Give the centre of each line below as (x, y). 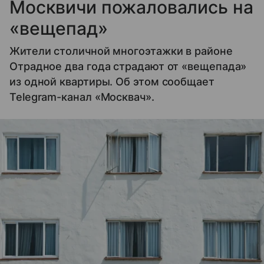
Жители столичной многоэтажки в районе (121, 51)
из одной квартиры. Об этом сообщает (112, 81)
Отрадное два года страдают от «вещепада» (128, 66)
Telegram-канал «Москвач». (82, 97)
